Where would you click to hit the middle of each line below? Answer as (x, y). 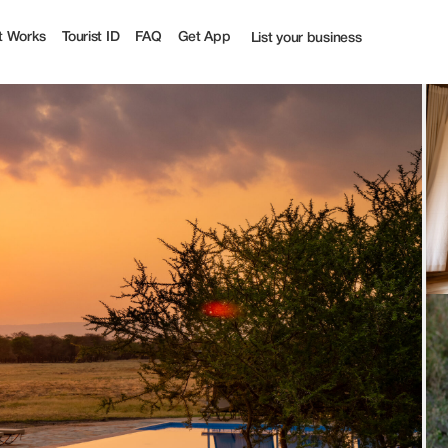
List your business (306, 38)
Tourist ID (91, 37)
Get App (204, 37)
